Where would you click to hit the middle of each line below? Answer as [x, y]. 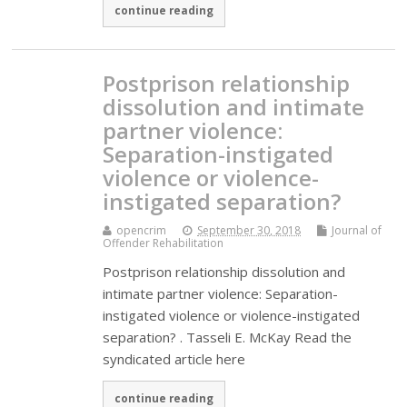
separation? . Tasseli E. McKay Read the [228, 338]
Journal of [357, 231]
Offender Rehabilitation [164, 243]
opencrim [142, 231]
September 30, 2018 [249, 231]
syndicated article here [174, 359]
